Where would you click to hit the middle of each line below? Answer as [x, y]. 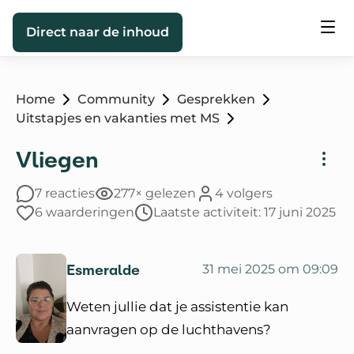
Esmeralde [103, 269]
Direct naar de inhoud [98, 32]
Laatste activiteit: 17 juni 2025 [245, 212]
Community [116, 99]
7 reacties [65, 193]
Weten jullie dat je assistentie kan [177, 307]
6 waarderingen [85, 212]
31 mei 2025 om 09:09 [270, 269]
